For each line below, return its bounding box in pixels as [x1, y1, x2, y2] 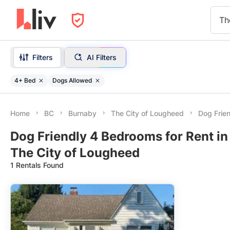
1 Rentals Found [10, 161, 64, 169]
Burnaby [68, 109, 97, 118]
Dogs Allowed [52, 76, 92, 84]
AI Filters [86, 52, 117, 62]
